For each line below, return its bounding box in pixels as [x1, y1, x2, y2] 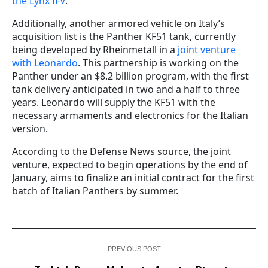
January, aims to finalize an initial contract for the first [12, 171, 254, 185]
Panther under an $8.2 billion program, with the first [12, 69, 249, 83]
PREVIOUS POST [107, 245, 161, 253]
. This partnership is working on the [78, 56, 239, 70]
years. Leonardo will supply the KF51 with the [12, 96, 215, 109]
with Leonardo [12, 56, 78, 70]
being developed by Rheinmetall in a [12, 43, 178, 57]
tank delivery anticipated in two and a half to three [12, 83, 240, 96]
